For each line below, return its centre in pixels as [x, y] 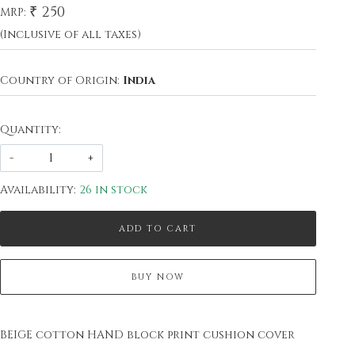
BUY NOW [158, 277]
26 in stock [113, 190]
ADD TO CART [158, 229]
